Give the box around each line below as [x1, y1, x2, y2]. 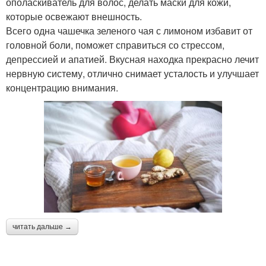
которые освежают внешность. [6, 9, 142, 24]
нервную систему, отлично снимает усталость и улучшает [6, 66, 259, 81]
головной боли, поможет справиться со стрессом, [6, 38, 224, 52]
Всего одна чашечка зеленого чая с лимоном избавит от [6, 24, 252, 38]
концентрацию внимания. [6, 81, 118, 95]
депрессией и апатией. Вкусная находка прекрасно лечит [6, 52, 259, 66]
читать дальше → [12, 223, 72, 232]
